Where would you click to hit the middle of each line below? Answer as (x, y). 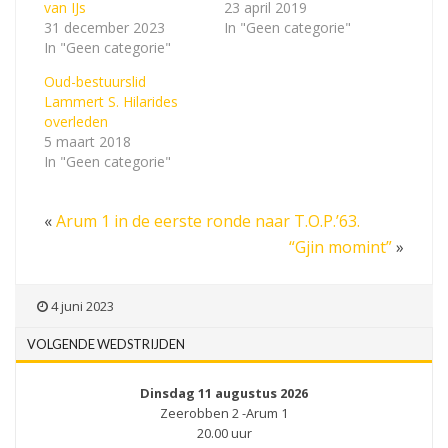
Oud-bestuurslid (95, 81)
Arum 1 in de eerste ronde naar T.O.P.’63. (208, 220)
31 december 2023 (104, 27)
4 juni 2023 (81, 305)
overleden (76, 121)
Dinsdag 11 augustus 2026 (224, 392)
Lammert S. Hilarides (111, 101)
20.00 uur (224, 432)
